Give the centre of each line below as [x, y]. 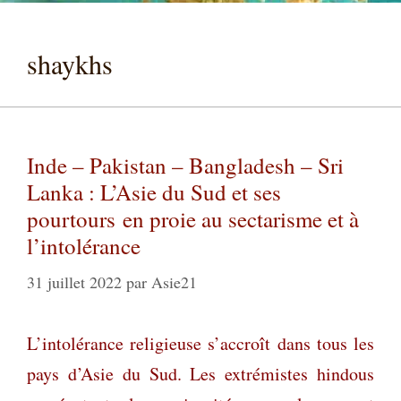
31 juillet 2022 [74, 282]
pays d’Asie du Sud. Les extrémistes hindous [200, 373]
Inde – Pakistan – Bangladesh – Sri [185, 165]
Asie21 [174, 282]
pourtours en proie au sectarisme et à [193, 218]
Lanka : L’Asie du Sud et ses [154, 192]
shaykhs [70, 63]
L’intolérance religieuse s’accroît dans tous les [200, 343]
